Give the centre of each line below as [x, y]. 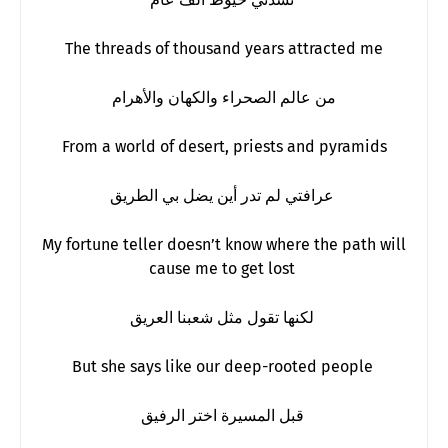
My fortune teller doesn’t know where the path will [224, 244]
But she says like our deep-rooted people [224, 366]
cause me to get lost [224, 268]
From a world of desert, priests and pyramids [224, 146]
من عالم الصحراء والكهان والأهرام [224, 97]
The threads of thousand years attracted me [224, 48]
